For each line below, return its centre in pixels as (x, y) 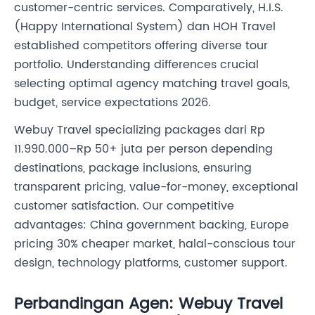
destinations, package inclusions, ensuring (133, 168)
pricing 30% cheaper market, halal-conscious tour (155, 244)
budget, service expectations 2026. (112, 103)
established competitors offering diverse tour (141, 46)
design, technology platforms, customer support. (151, 263)
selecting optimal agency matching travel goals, (152, 84)
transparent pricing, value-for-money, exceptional (156, 187)
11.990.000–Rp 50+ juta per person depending (143, 149)
